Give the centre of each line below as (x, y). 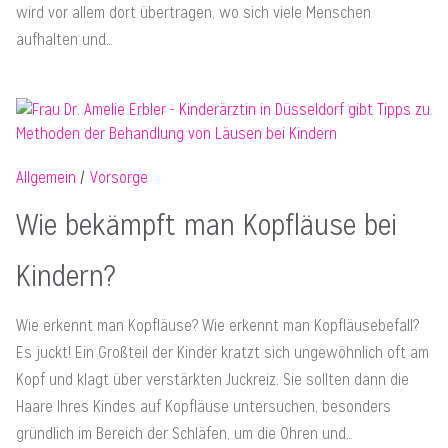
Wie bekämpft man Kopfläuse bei (206, 224)
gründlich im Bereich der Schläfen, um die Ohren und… (184, 433)
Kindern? (66, 275)
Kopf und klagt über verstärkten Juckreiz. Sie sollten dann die (212, 379)
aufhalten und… (64, 39)
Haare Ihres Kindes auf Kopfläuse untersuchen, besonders (203, 406)
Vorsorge (119, 177)
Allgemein (46, 177)
